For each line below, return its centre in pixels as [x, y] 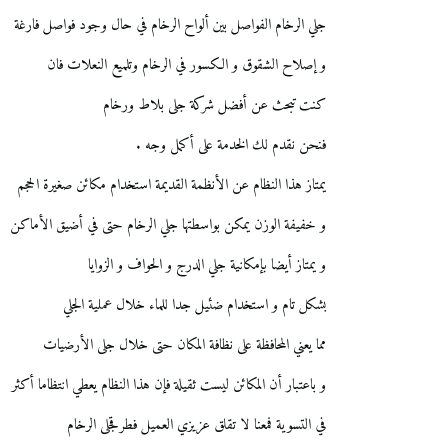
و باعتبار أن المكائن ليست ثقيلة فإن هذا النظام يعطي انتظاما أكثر [169, 386]
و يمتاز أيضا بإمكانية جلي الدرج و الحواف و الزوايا [207, 266]
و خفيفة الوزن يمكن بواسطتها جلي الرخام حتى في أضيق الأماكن [168, 226]
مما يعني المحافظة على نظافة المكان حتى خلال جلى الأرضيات [184, 346]
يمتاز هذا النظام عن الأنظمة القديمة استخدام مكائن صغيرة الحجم [171, 186]
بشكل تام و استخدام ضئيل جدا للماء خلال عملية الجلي [194, 306]
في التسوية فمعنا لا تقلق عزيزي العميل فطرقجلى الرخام [196, 426]
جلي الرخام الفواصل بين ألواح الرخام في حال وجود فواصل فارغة [170, 26]
